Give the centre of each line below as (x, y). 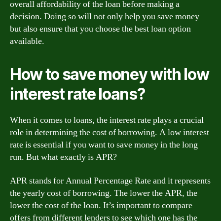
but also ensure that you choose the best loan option (100, 29)
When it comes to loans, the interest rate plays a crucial (107, 120)
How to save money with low (110, 74)
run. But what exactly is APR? (63, 157)
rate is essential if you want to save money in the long (104, 145)
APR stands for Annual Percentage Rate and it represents (110, 181)
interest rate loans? (77, 94)
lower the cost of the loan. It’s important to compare (101, 205)
